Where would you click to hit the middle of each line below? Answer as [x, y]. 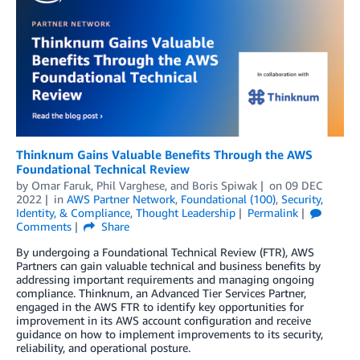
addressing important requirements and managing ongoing [165, 279]
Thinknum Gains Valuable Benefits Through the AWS [164, 154]
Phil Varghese [131, 185]
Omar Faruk [61, 185]
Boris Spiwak [225, 185]
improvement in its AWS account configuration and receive [164, 320]
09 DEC [304, 185]
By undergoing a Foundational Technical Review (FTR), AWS [165, 252]
